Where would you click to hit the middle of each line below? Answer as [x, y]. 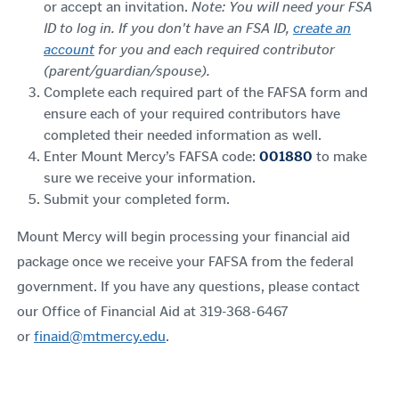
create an [322, 28]
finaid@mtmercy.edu [100, 336]
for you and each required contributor [215, 49]
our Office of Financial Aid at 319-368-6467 [153, 311]
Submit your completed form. [137, 199]
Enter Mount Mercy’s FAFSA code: [150, 156]
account [69, 49]
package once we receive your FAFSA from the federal [185, 261]
